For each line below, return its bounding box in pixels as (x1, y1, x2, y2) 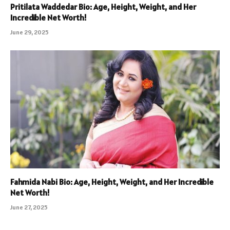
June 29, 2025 (10, 28, 49, 36)
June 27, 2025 (10, 203, 48, 211)
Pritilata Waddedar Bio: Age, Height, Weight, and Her (10, 2, 196, 12)
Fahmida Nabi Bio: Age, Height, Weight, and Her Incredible (10, 176, 214, 187)
